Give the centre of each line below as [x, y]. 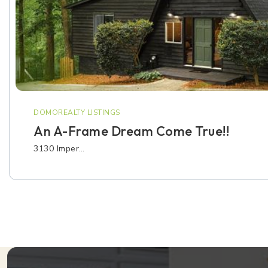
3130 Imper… [59, 149]
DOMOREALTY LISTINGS [77, 112]
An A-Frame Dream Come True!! [131, 131]
